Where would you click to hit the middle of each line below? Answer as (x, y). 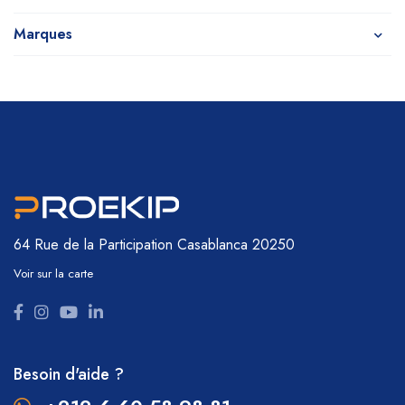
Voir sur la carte (53, 274)
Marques (43, 34)
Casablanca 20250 (234, 245)
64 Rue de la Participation (93, 245)
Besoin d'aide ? (69, 375)
